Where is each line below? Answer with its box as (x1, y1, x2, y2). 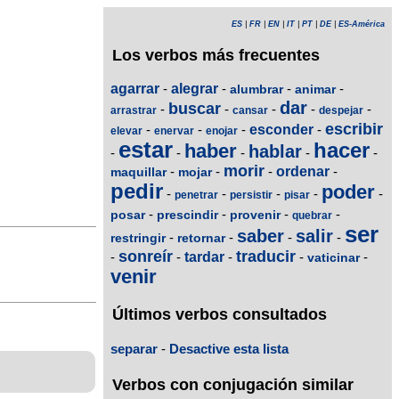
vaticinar (307, 250, 360, 265)
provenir (230, 208, 281, 223)
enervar (154, 125, 194, 138)
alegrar (171, 81, 218, 97)
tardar (184, 249, 224, 265)
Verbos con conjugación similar (112, 375, 354, 394)
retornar (177, 231, 225, 246)
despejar (319, 104, 363, 118)
